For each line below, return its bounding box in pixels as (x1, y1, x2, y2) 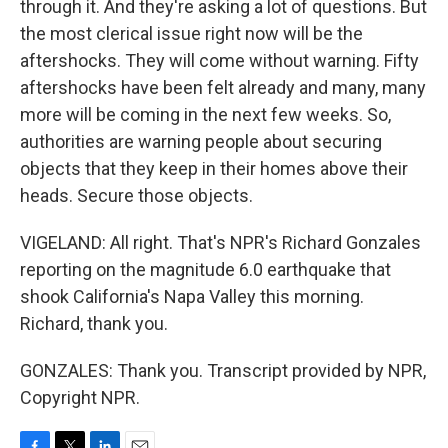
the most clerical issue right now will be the (20, 23, 363, 44)
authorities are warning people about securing (20, 131, 382, 152)
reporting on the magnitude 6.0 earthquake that (20, 259, 391, 280)
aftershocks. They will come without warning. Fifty (20, 50, 419, 71)
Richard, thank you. (20, 313, 168, 334)
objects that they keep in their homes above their (20, 158, 408, 179)
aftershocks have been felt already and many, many (20, 77, 426, 98)
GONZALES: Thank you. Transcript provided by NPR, (20, 360, 426, 381)
